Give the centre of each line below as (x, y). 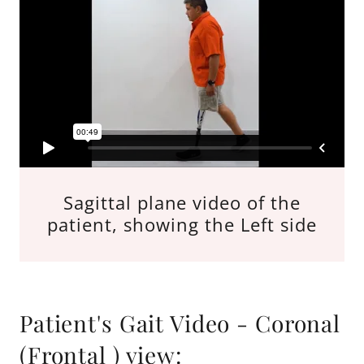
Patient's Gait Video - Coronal (180, 323)
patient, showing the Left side (182, 225)
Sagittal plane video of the (182, 203)
